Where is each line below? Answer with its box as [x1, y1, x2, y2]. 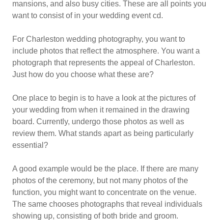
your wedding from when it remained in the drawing [12, 106, 190, 114]
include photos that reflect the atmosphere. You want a [12, 47, 200, 55]
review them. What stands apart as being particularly [12, 129, 193, 137]
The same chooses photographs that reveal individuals [12, 200, 202, 208]
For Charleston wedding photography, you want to [12, 35, 185, 43]
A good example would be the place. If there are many [12, 165, 198, 173]
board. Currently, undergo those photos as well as [12, 117, 184, 126]
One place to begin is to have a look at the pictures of [12, 94, 195, 102]
